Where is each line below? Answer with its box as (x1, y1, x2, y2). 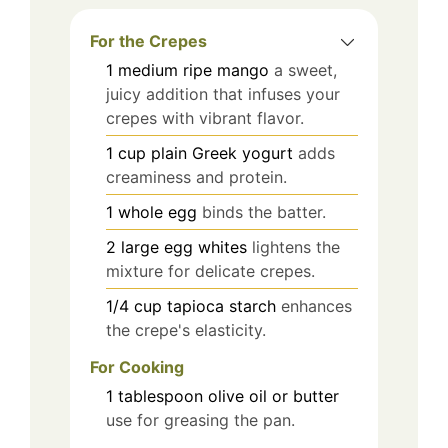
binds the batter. (202, 202, 326, 223)
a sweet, (274, 60, 337, 81)
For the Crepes (90, 31, 207, 52)
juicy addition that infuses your (106, 84, 340, 105)
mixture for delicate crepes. (106, 261, 315, 282)
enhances (281, 296, 352, 317)
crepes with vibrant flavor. (106, 108, 304, 129)
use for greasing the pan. (106, 410, 295, 431)
